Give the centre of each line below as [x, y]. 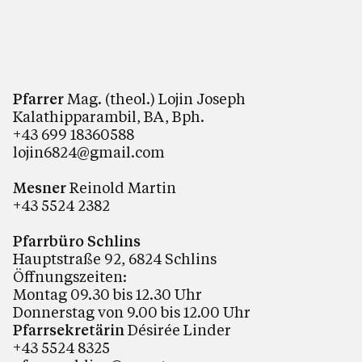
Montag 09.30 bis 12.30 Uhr [107, 295]
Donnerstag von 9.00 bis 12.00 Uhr [132, 312]
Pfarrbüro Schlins [77, 241]
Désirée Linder [178, 330]
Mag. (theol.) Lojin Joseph [155, 99]
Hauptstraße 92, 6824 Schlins [115, 259]
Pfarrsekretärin [69, 330]
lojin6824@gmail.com [89, 152]
